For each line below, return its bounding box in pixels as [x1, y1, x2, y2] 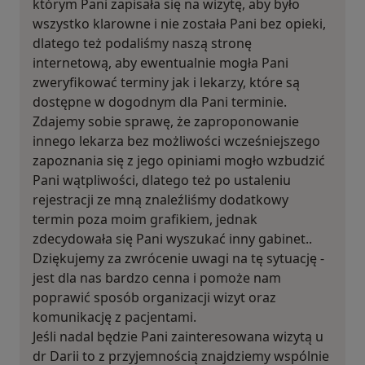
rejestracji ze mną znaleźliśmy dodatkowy [33, 191, 288, 209]
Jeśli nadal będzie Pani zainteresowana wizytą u [33, 328, 323, 346]
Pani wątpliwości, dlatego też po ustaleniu [33, 171, 291, 190]
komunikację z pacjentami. [33, 308, 196, 327]
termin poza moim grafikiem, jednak [33, 210, 257, 229]
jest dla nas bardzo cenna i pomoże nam [33, 269, 281, 288]
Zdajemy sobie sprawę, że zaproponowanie [33, 112, 299, 131]
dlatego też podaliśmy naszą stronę [33, 34, 252, 53]
